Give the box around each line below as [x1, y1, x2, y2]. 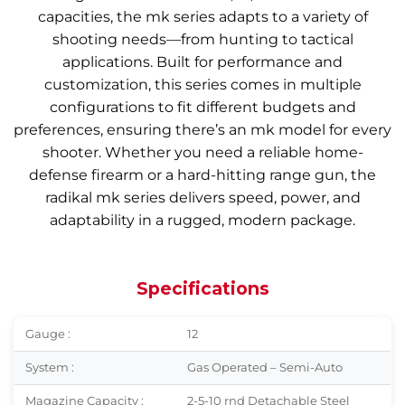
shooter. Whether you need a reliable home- [42, 144, 363, 162]
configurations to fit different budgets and [49, 99, 356, 117]
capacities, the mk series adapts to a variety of [37, 8, 368, 26]
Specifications [136, 277, 269, 299]
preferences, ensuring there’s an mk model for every [14, 121, 391, 139]
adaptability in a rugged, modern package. [50, 212, 355, 230]
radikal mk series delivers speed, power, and [44, 189, 361, 207]
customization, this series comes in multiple [43, 76, 362, 94]
